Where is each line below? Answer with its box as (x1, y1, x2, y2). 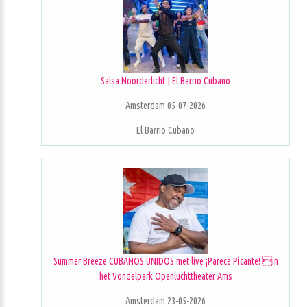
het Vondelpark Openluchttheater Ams (99, 270, 232, 282)
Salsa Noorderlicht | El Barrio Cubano (101, 75, 230, 86)
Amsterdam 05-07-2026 (125, 99, 206, 111)
